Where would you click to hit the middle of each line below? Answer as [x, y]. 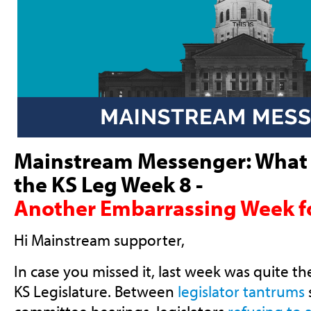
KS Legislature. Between [94, 292]
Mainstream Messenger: [134, 160]
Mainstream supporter [106, 240]
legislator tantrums [241, 292]
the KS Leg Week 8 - [108, 184]
